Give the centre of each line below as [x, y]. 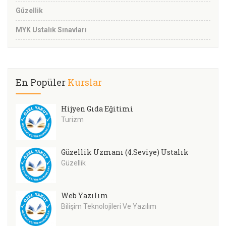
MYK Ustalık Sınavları [51, 30]
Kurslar [85, 82]
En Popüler [42, 82]
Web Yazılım [85, 196]
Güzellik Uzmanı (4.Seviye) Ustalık [125, 152]
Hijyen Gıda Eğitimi [97, 109]
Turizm [72, 120]
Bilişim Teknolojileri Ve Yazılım [109, 207]
